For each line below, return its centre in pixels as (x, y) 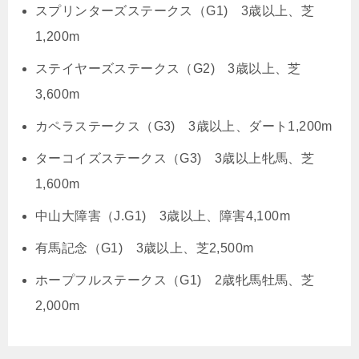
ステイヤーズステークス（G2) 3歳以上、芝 (168, 68)
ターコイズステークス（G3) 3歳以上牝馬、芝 (175, 158)
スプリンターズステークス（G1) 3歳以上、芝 (175, 10)
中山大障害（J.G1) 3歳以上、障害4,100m (163, 216)
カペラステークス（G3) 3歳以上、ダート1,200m (184, 126)
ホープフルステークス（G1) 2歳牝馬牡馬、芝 (175, 280)
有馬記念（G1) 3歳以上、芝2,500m (145, 248)
